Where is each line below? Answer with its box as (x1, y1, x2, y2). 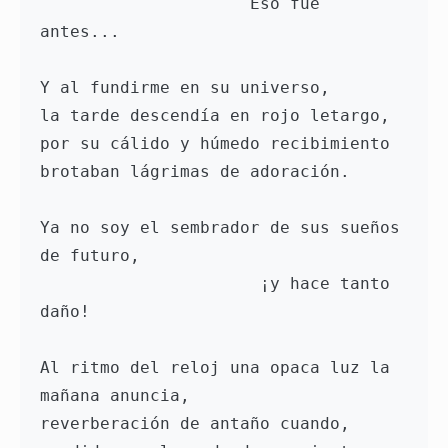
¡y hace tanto (40, 274, 260, 294)
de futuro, (40, 246, 140, 266)
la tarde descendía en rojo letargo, (40, 106, 390, 126)
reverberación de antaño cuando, (40, 414, 350, 434)
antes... (40, 22, 120, 42)
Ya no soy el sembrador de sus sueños (40, 218, 400, 238)
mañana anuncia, (40, 386, 190, 406)
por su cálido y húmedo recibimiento (40, 134, 390, 154)
